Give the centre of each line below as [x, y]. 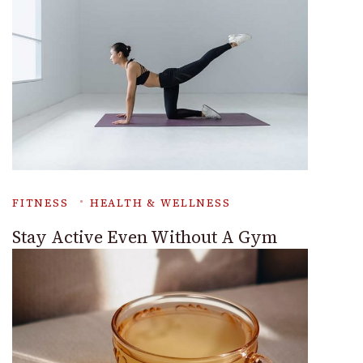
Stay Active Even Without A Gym [145, 237]
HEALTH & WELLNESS [160, 203]
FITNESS [41, 203]
